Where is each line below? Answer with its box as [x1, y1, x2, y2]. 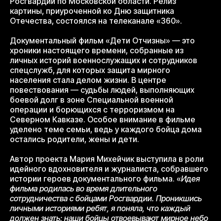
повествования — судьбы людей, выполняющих [10, 85, 194, 95]
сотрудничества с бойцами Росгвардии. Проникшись [10, 193, 202, 204]
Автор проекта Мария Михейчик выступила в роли [10, 154, 204, 164]
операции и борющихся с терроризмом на [10, 105, 175, 115]
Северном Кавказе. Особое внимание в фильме [10, 114, 195, 125]
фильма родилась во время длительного [10, 184, 157, 194]
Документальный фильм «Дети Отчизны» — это [10, 36, 195, 46]
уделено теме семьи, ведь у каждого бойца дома [10, 124, 202, 135]
